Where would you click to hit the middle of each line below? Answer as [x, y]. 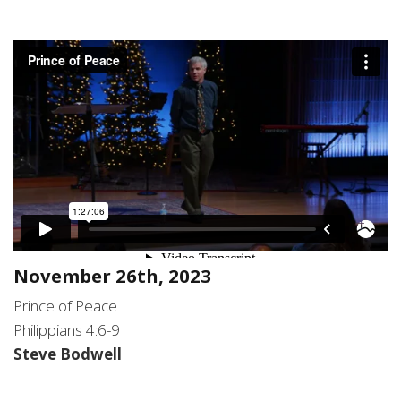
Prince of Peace [65, 306]
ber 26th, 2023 [145, 276]
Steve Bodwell [68, 354]
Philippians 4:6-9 [67, 330]
